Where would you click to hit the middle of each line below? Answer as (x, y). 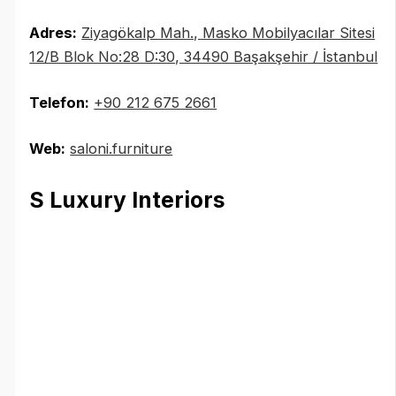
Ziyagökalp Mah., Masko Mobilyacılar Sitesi (228, 33)
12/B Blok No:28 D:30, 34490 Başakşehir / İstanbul (204, 57)
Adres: (53, 33)
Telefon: (60, 102)
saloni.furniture (122, 148)
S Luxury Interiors (128, 200)
